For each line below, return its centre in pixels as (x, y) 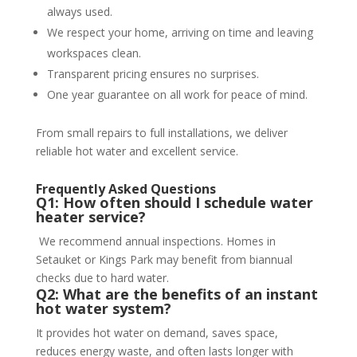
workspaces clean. (94, 53)
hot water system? (103, 309)
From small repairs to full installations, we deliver (161, 133)
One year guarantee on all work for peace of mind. (177, 95)
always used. (79, 12)
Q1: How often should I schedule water (174, 203)
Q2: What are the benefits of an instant (177, 294)
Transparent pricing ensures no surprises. (153, 74)
